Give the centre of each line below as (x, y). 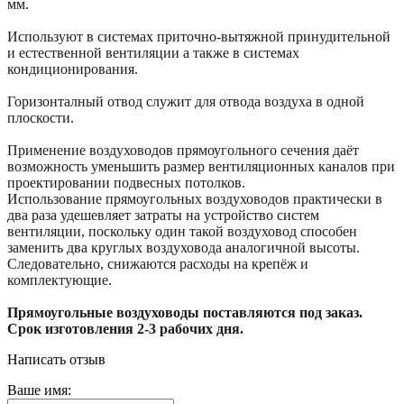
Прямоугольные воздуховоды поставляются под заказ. (185, 312)
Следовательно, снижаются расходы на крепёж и (158, 263)
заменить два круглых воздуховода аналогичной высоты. (184, 247)
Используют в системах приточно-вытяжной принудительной (199, 36)
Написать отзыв (56, 359)
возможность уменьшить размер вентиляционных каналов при (201, 166)
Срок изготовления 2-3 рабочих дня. (125, 328)
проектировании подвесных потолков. (126, 182)
